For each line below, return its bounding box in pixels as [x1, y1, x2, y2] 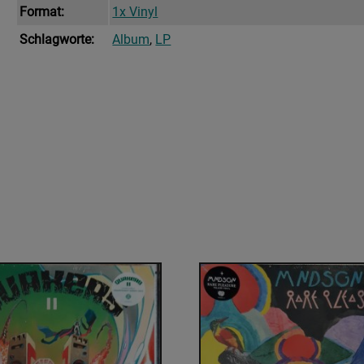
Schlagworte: [19, 32, 95, 48]
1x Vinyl [112, 4, 158, 20]
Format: [19, 4, 65, 20]
